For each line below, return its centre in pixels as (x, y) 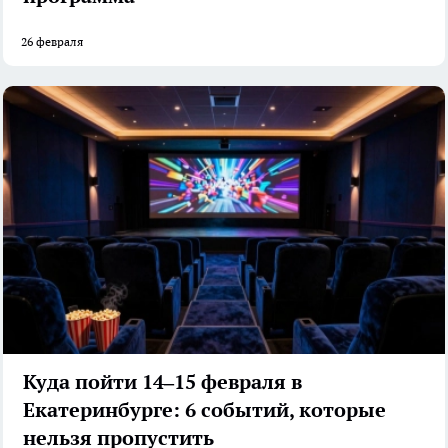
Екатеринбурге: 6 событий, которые (204, 409)
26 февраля (52, 42)
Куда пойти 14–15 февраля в (162, 381)
